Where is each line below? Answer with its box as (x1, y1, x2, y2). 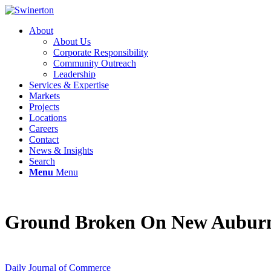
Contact (29, 134, 59, 145)
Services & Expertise (29, 80, 109, 90)
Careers (29, 123, 58, 134)
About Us (53, 36, 91, 47)
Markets (29, 91, 60, 101)
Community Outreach (53, 58, 136, 68)
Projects (29, 102, 59, 112)
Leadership (53, 69, 96, 79)
